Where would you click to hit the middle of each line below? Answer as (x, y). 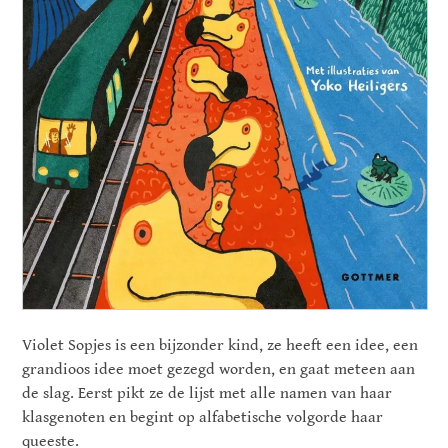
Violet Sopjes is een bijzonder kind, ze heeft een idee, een (220, 346)
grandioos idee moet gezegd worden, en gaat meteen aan (219, 370)
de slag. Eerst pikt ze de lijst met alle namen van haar (207, 394)
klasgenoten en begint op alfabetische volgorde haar (203, 418)
